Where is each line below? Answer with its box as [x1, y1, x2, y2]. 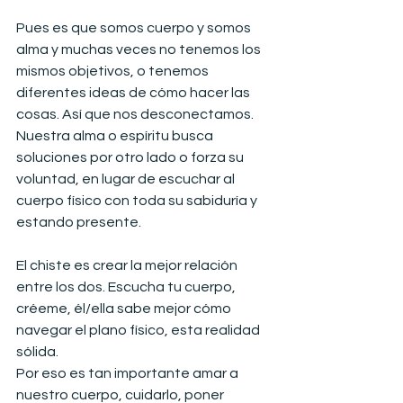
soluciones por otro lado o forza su [16, 149, 246, 165]
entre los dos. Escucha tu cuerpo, [16, 279, 238, 294]
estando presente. [16, 214, 141, 229]
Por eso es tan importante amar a [16, 365, 241, 381]
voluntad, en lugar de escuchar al [16, 171, 237, 186]
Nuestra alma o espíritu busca [16, 128, 216, 143]
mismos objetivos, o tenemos [16, 63, 211, 78]
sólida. [16, 344, 58, 359]
